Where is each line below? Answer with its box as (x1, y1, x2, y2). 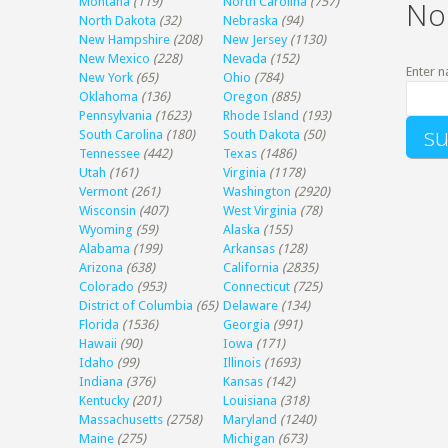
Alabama (79, 241, 131, 256)
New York (79, 70, 134, 85)
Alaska (223, 222, 261, 237)
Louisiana (223, 393, 278, 408)
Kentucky (79, 393, 130, 408)
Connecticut (223, 279, 291, 294)
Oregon (223, 89, 269, 104)
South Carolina (79, 127, 164, 142)
